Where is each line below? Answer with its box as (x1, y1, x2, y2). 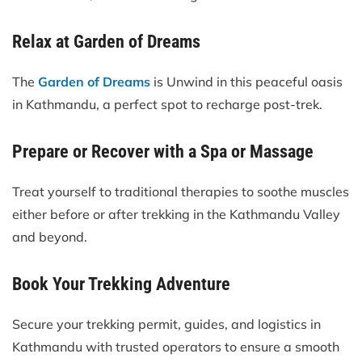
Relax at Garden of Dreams (12, 32, 200, 53)
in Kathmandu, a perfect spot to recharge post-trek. (12, 96, 322, 113)
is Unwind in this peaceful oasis (150, 74, 343, 90)
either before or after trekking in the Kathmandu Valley (12, 206, 340, 223)
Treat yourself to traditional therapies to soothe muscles (12, 183, 349, 200)
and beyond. (12, 229, 87, 246)
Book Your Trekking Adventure (12, 274, 230, 295)
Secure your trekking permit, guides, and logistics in (12, 316, 321, 333)
